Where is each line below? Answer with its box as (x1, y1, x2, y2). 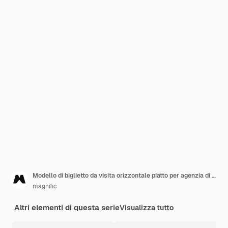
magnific (33, 182, 57, 190)
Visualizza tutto (120, 203, 174, 212)
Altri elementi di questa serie (14, 203, 120, 212)
